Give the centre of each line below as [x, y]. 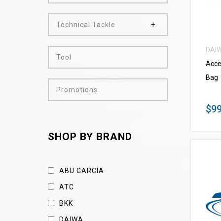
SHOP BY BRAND [90, 137]
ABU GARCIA [81, 171]
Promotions [77, 90]
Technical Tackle [86, 25]
